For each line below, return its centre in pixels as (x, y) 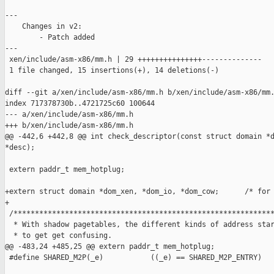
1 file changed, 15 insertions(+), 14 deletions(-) (112, 71)
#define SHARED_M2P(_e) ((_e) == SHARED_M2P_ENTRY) (133, 258)
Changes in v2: (43, 27)
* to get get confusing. (58, 236)
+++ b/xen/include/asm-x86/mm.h (69, 126)
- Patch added (50, 38)
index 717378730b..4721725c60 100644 (80, 104)
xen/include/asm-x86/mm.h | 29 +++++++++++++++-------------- (133, 60)
